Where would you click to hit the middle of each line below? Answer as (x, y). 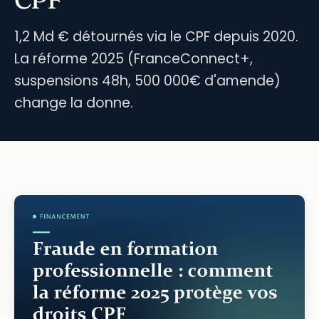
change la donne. (74, 103)
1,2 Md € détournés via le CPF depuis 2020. (156, 36)
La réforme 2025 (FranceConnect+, (134, 58)
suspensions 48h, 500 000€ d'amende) (147, 80)
